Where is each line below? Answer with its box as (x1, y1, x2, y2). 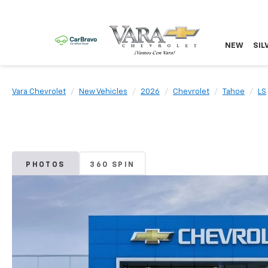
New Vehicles (79, 88, 127, 96)
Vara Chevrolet (12, 88, 66, 96)
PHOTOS (26, 162, 65, 169)
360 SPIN (90, 162, 135, 169)
